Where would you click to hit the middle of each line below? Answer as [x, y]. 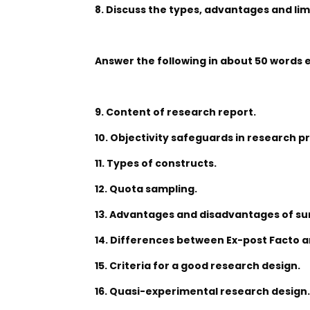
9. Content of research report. [175, 112]
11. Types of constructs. [156, 163]
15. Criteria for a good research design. [198, 266]
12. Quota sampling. [146, 189]
